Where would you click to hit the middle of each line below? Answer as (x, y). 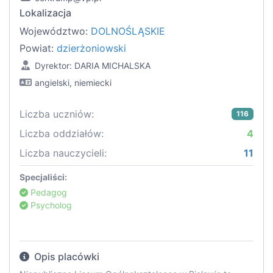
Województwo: (55, 31)
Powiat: (38, 48)
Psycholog (50, 205)
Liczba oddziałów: (62, 134)
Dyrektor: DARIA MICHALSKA (93, 66)
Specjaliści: (43, 177)
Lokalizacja (45, 13)
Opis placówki (66, 257)
